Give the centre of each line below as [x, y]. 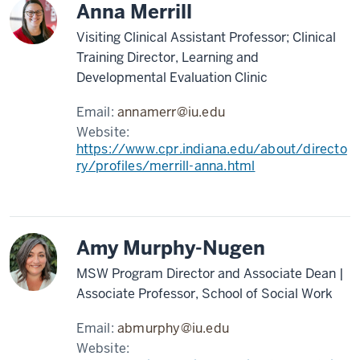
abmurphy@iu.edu [174, 328]
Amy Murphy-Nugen [170, 248]
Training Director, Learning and [167, 57]
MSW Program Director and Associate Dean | [210, 274]
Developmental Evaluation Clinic [172, 78]
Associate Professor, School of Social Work [204, 294]
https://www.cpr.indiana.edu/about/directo [211, 149]
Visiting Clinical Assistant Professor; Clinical [206, 37]
